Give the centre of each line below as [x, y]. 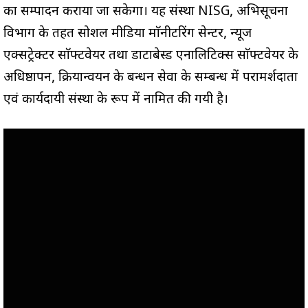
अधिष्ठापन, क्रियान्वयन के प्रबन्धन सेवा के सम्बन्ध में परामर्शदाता [151, 78]
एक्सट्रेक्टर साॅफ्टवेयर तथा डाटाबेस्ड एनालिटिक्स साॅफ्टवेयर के [151, 56]
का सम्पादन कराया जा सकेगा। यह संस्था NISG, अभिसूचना [146, 12]
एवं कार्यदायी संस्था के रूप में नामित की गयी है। [116, 100]
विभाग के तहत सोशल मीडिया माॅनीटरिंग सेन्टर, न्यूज [128, 34]
